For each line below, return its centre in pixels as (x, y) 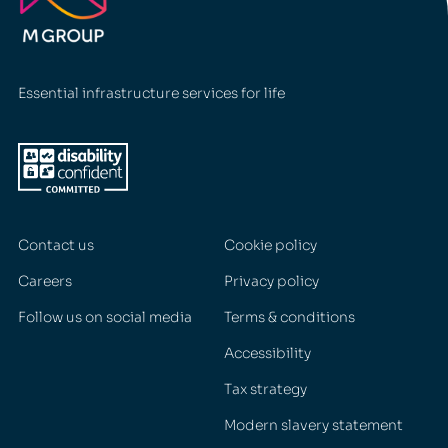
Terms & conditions (289, 316)
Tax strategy (265, 388)
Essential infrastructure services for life (151, 92)
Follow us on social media (104, 316)
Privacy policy (271, 280)
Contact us (55, 244)
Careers (44, 280)
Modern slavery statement (313, 424)
